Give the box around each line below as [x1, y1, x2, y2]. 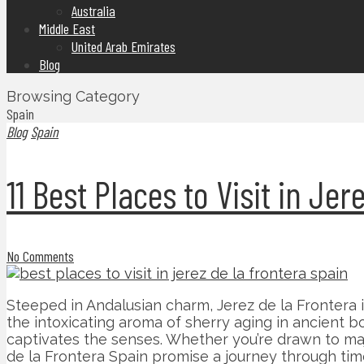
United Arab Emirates [71, 37, 175, 55]
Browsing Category [6, 88, 140, 105]
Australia [71, 2, 115, 19]
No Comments [6, 247, 74, 266]
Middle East [39, 19, 95, 37]
